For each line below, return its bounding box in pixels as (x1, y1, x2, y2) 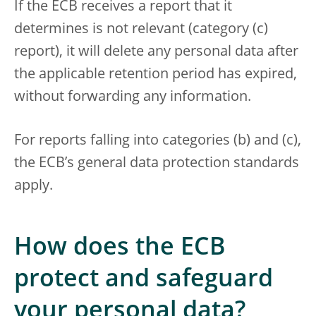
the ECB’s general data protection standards (14, 156, 299, 171)
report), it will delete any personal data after (14, 44, 298, 59)
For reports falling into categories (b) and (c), (14, 133, 301, 148)
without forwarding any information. (14, 90, 251, 104)
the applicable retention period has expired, (14, 67, 297, 82)
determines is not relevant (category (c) (14, 22, 268, 37)
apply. (14, 178, 53, 193)
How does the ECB (14, 236, 225, 260)
